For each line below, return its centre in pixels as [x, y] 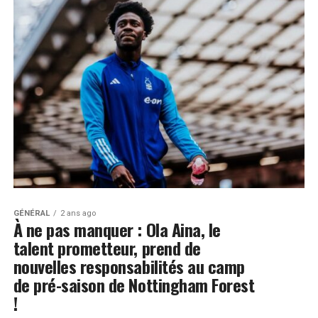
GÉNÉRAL [31, 213]
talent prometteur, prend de [107, 247]
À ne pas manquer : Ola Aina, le [117, 229]
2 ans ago [78, 213]
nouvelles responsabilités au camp [129, 266]
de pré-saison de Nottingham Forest [134, 284]
